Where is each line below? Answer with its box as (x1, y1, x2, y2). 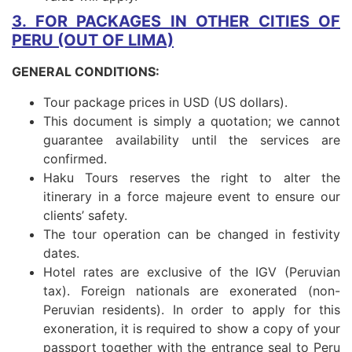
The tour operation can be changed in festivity (43, 225, 340, 242)
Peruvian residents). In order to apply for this (43, 301, 340, 317)
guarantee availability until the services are (43, 131, 340, 148)
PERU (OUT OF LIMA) (12, 31, 174, 50)
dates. (43, 244, 79, 261)
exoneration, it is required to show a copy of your (43, 320, 340, 336)
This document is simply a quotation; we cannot (43, 112, 340, 129)
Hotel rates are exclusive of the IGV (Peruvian (43, 263, 340, 280)
